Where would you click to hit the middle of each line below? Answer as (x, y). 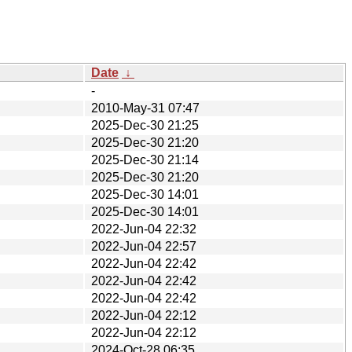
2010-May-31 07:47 (145, 108)
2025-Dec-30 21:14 (145, 159)
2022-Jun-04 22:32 (144, 229)
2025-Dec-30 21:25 (145, 125)
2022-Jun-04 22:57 (144, 246)
